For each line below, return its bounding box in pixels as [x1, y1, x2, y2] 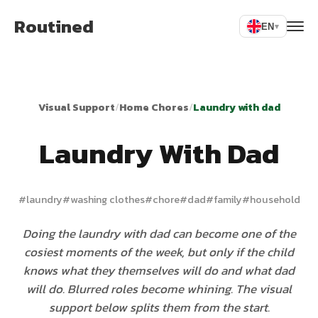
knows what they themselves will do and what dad [23, 261, 295, 280]
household [249, 192, 300, 207]
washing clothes [70, 192, 145, 207]
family [213, 192, 242, 207]
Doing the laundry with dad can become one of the [22, 224, 296, 243]
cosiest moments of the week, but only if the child [24, 243, 294, 261]
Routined [14, 13, 94, 40]
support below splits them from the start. [48, 298, 270, 317]
